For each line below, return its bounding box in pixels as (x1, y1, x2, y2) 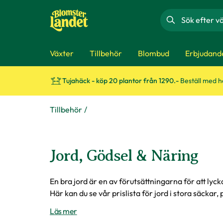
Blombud (138, 48, 169, 58)
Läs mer (50, 206, 77, 216)
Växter (50, 48, 74, 58)
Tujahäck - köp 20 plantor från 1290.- (62, 76, 180, 85)
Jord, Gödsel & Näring (50, 146, 198, 164)
